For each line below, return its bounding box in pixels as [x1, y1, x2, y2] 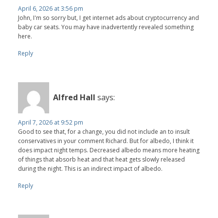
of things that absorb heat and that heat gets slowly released [18, 155, 185, 163]
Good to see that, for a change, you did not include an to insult [18, 127, 190, 136]
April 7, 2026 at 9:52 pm [18, 118, 84, 127]
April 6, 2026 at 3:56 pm [18, 4, 84, 13]
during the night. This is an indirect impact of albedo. [18, 164, 163, 173]
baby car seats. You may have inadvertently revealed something [18, 22, 194, 31]
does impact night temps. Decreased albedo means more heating [18, 145, 200, 154]
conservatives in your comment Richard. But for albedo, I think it [18, 136, 194, 145]
